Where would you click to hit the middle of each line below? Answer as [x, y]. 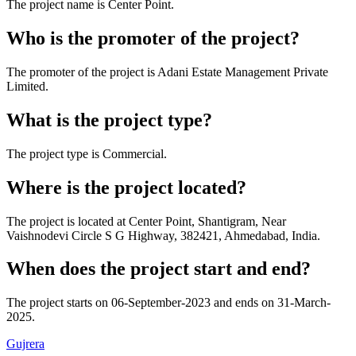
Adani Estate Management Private [243, 72]
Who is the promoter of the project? [153, 38]
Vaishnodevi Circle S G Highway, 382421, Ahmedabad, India [162, 235]
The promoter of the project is [82, 72]
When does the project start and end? [159, 269]
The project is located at [68, 221]
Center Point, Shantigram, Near [207, 221]
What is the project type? [109, 120]
